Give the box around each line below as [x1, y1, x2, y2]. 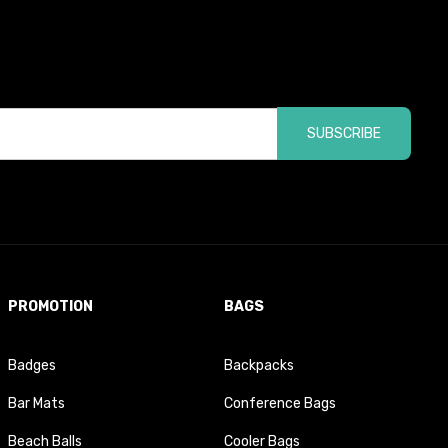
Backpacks [224, 357, 295, 375]
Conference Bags [224, 395, 337, 413]
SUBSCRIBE [306, 124, 381, 142]
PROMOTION [7, 298, 93, 316]
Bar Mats [7, 395, 65, 413]
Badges [7, 357, 56, 375]
